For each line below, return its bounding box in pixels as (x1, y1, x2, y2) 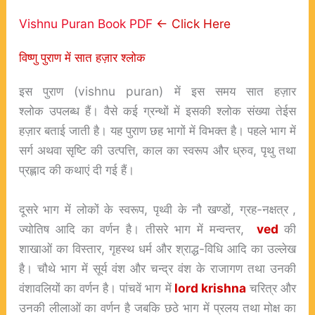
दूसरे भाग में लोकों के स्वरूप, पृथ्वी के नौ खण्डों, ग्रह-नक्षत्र (18, 202, 288, 217)
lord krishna (174, 281, 247, 296)
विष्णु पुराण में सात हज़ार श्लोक (18, 50, 146, 65)
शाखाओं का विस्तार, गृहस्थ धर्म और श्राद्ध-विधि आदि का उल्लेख (18, 241, 297, 257)
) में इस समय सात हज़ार (159, 84, 297, 99)
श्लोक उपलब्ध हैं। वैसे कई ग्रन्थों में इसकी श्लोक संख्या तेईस (18, 103, 297, 119)
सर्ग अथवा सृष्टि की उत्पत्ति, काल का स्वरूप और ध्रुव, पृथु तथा (18, 143, 297, 158)
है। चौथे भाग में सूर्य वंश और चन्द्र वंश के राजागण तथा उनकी (18, 261, 297, 276)
